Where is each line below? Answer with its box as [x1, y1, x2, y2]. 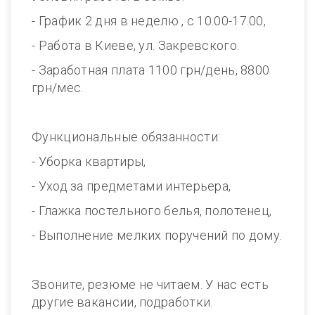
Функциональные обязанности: [32, 129, 221, 144]
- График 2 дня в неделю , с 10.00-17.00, [32, 13, 266, 28]
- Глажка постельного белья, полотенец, [32, 203, 272, 218]
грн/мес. [32, 80, 84, 95]
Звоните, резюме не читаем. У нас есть [32, 277, 269, 292]
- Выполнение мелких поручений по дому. [32, 228, 283, 243]
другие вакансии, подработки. [32, 295, 213, 309]
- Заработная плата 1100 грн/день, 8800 [32, 63, 270, 77]
